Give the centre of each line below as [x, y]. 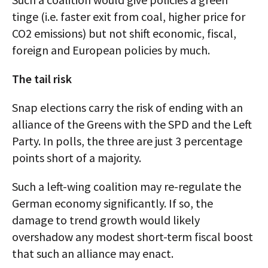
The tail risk [42, 79]
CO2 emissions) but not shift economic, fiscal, [124, 33]
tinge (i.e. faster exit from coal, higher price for [129, 16]
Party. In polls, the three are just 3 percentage [127, 141]
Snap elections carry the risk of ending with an [127, 107]
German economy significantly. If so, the [112, 203]
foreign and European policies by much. [111, 50]
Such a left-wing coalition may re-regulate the [127, 186]
